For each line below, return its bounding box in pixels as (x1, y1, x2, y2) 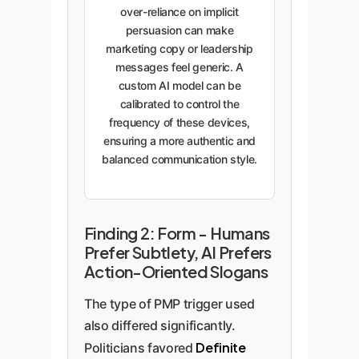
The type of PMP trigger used (84, 296, 255, 312)
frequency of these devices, (109, 115, 250, 129)
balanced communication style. (101, 152, 258, 166)
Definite (196, 339, 246, 356)
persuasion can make (125, 23, 234, 37)
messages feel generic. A (115, 60, 244, 74)
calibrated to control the (119, 97, 240, 111)
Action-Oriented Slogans (84, 261, 268, 281)
